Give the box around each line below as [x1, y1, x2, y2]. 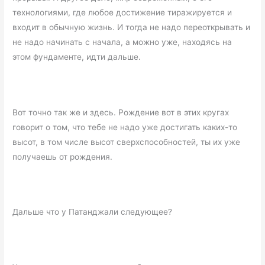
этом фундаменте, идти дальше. [12, 51, 141, 62]
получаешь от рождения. [12, 151, 113, 161]
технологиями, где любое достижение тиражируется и [12, 7, 232, 17]
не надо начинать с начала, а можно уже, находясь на [12, 37, 232, 47]
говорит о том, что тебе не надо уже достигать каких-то [12, 122, 238, 132]
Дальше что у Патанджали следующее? [12, 207, 173, 217]
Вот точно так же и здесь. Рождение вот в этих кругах [12, 107, 230, 117]
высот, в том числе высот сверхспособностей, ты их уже [12, 137, 241, 147]
